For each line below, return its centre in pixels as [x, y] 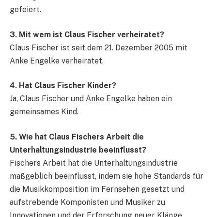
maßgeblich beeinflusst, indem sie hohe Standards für [107, 176]
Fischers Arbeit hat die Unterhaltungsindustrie [94, 163]
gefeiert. [25, 10]
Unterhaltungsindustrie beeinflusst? [78, 150]
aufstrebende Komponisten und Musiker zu [87, 202]
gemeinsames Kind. [44, 112]
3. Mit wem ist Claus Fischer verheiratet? [87, 34]
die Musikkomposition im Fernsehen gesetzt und [97, 189]
